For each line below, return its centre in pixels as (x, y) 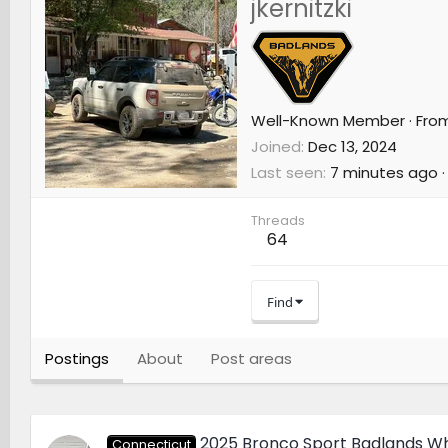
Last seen (286, 173)
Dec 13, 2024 (352, 147)
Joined (275, 147)
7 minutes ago (383, 173)
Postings (76, 359)
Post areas (251, 359)
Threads (277, 221)
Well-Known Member (327, 121)
